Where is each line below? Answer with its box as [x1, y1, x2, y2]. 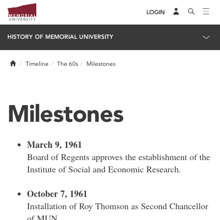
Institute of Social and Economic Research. [27, 163, 181, 175]
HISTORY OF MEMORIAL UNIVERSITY [7, 33, 113, 40]
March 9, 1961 [27, 138, 82, 151]
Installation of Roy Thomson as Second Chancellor [27, 200, 208, 212]
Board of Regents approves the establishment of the [27, 151, 210, 163]
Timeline [26, 60, 49, 67]
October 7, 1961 [27, 187, 87, 200]
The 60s [57, 60, 78, 67]
